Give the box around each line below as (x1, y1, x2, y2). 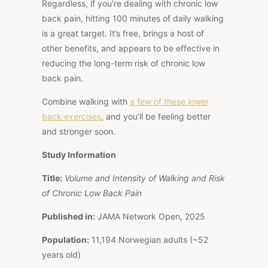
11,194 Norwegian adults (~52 (89, 234, 208, 245)
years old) (42, 249, 81, 260)
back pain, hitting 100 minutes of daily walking (42, 13, 224, 23)
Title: (42, 172, 62, 183)
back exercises (42, 111, 101, 121)
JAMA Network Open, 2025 (95, 211, 205, 221)
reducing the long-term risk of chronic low (42, 57, 205, 68)
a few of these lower (130, 96, 209, 106)
